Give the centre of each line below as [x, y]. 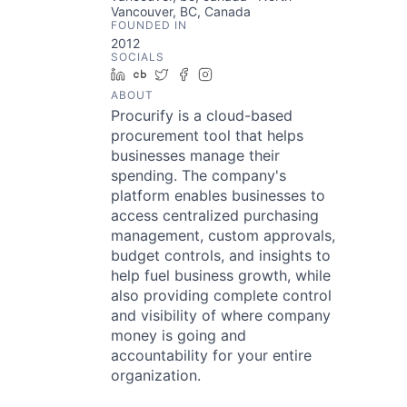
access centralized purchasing [215, 215]
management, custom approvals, [223, 235]
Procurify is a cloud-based [202, 115]
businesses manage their [195, 155]
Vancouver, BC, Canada [181, 11]
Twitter [196, 74]
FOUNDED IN [149, 25]
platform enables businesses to [218, 195]
